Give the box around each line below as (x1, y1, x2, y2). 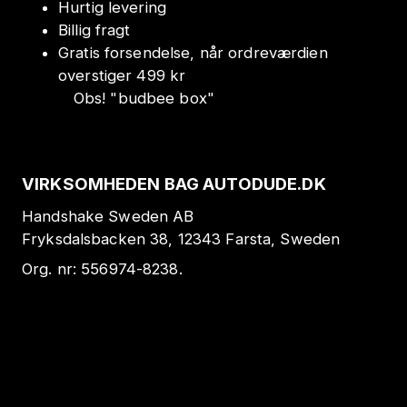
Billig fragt (58, 21, 131, 40)
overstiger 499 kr (58, 66, 186, 85)
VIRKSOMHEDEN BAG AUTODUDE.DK (22, 174, 326, 194)
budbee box (117, 89, 207, 108)
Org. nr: (22, 259, 82, 278)
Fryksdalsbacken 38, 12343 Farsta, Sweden (22, 229, 341, 248)
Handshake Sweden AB (22, 206, 194, 225)
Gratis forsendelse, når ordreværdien (58, 44, 328, 63)
